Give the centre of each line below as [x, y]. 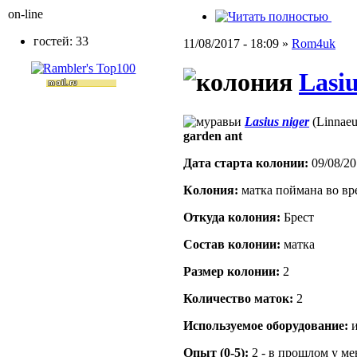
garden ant [213, 135]
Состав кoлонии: [232, 244]
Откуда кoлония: [232, 217]
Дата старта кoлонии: [246, 163]
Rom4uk [314, 43]
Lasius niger [277, 121]
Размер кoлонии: [231, 271]
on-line [25, 14]
